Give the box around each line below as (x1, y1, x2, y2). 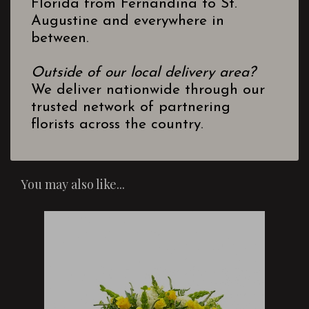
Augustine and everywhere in (31, 14, 224, 29)
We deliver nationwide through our (31, 83, 265, 98)
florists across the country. (31, 117, 203, 132)
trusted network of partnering (31, 100, 230, 115)
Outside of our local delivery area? (31, 66, 256, 81)
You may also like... (21, 176, 125, 193)
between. (31, 31, 89, 46)
